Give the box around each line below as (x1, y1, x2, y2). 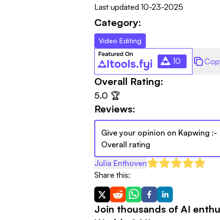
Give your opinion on (101, 127, 176, 137)
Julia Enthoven (94, 158, 147, 168)
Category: (94, 16, 141, 28)
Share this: (94, 169, 130, 180)
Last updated (94, 1, 139, 12)
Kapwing (178, 127, 210, 137)
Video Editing (99, 36, 141, 45)
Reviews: (94, 102, 136, 115)
